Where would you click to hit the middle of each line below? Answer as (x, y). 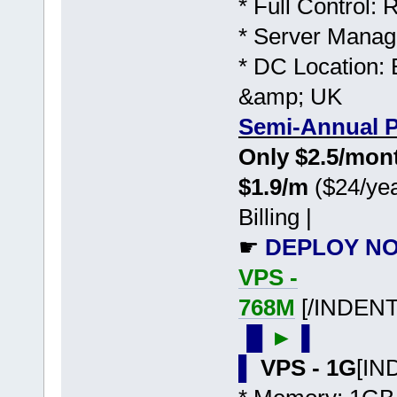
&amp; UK (290, 96)
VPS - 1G (308, 367)
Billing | (275, 217)
